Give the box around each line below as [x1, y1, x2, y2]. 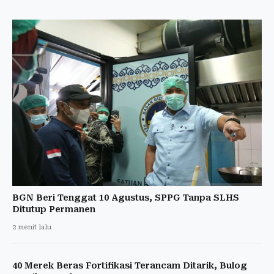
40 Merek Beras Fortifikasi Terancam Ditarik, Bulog [12, 260, 247, 270]
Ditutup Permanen [12, 204, 95, 214]
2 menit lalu [12, 223, 51, 231]
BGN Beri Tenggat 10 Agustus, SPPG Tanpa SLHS [12, 192, 239, 202]
